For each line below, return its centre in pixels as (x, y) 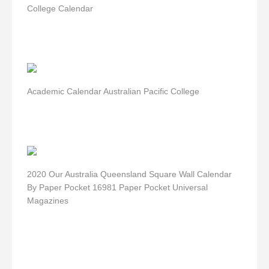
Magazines (48, 201)
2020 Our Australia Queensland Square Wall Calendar (129, 174)
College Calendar (60, 8)
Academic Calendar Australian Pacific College (113, 91)
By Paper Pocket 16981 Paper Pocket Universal (117, 187)
